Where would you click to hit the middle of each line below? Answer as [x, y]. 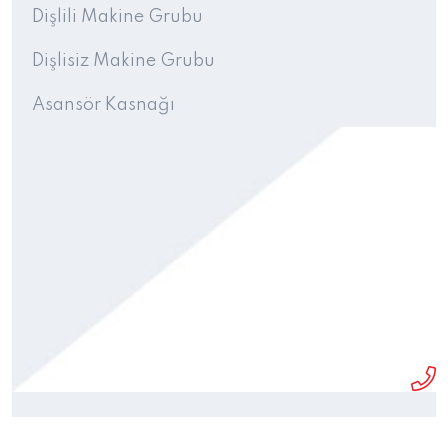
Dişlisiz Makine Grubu [123, 61]
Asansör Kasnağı [103, 105]
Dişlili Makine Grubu [117, 17]
